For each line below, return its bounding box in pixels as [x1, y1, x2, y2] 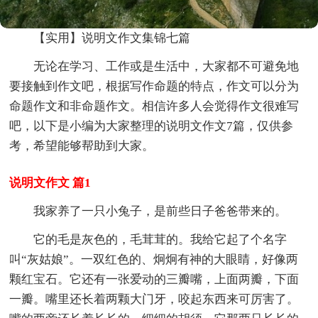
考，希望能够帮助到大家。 [9, 139, 155, 153]
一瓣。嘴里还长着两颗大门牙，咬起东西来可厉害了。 [9, 292, 300, 307]
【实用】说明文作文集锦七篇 [33, 31, 191, 45]
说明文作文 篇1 [9, 176, 92, 190]
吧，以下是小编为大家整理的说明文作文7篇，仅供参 [9, 119, 294, 133]
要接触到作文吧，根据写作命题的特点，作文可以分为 [9, 79, 300, 94]
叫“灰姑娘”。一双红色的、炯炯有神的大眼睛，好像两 [9, 253, 299, 267]
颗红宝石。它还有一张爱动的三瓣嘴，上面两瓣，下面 [9, 273, 300, 287]
